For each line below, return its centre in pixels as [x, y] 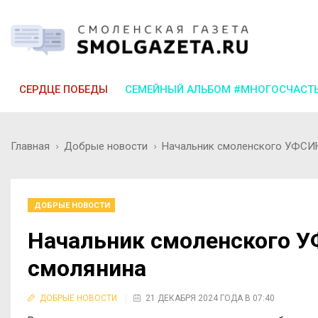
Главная [30, 146]
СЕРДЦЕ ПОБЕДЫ [64, 89]
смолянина [87, 268]
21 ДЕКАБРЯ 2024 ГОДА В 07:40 [210, 298]
